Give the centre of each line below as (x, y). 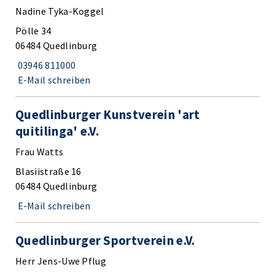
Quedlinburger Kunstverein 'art (108, 114)
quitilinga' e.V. (57, 131)
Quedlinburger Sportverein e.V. (105, 240)
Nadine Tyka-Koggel (60, 11)
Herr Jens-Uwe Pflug (61, 261)
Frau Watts (40, 151)
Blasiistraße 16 (48, 171)
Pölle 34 (33, 30)
